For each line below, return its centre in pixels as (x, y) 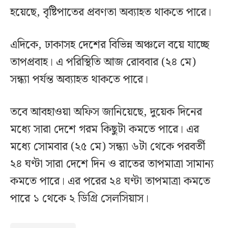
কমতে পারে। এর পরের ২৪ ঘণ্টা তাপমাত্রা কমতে (110, 181)
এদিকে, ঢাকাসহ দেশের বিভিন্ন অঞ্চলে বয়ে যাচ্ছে (110, 45)
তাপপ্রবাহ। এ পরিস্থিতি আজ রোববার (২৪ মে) (103, 62)
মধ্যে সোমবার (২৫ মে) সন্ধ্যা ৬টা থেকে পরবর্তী (108, 147)
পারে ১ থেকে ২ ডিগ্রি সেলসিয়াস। (81, 198)
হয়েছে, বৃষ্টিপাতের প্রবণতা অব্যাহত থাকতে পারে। (111, 12)
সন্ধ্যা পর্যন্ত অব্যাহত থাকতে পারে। (79, 79)
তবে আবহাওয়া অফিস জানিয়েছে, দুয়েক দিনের (106, 112)
